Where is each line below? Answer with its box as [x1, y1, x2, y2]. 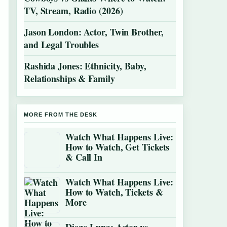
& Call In [65, 150, 103, 164]
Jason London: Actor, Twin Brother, [24, 25, 164, 39]
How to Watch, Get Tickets [65, 140, 170, 154]
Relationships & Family [24, 72, 115, 85]
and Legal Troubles [24, 38, 99, 51]
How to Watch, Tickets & [65, 185, 163, 199]
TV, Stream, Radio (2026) [24, 4, 123, 17]
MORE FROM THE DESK [24, 111, 97, 118]
